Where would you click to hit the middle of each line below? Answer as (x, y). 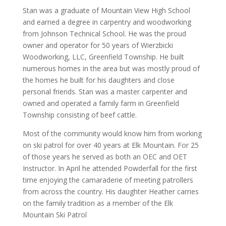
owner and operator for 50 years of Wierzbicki (98, 45)
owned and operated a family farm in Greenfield (101, 103)
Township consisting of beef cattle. (79, 115)
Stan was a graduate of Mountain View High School (106, 11)
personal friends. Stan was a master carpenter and (105, 92)
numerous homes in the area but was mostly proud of (111, 69)
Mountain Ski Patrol (54, 215)
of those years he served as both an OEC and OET (105, 157)
